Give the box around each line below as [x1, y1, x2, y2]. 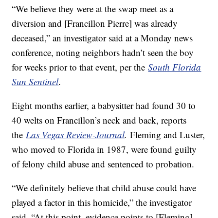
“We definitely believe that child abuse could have [12, 181, 197, 194]
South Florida [148, 60, 201, 73]
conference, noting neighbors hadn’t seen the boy [12, 46, 194, 58]
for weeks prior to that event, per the [12, 60, 148, 73]
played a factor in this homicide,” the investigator [12, 196, 192, 208]
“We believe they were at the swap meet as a [12, 2, 174, 15]
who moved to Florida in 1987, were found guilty [12, 143, 197, 155]
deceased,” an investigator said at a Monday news [12, 31, 193, 44]
